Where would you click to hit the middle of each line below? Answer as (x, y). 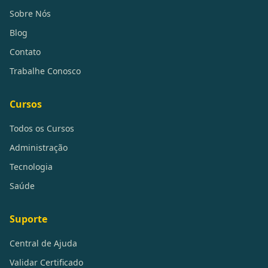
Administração (39, 147)
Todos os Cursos (42, 128)
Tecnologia (31, 167)
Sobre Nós (30, 13)
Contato (25, 52)
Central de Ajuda (43, 243)
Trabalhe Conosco (45, 71)
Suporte (28, 219)
